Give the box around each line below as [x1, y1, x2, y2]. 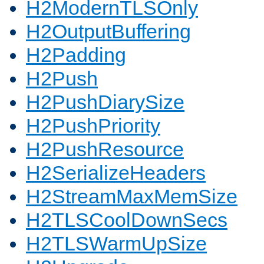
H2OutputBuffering [26, 20, 191, 43]
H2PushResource [26, 138, 184, 161]
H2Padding [26, 44, 126, 67]
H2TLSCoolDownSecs [26, 209, 227, 232]
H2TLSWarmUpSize [26, 232, 207, 255]
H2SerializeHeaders [26, 161, 206, 184]
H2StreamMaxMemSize [26, 185, 237, 208]
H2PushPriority [26, 114, 160, 137]
